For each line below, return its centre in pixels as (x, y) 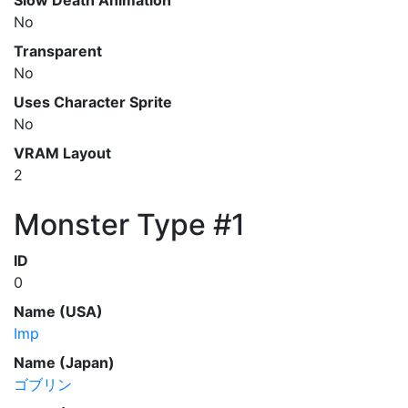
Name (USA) (58, 311)
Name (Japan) (64, 362)
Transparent (58, 51)
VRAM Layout (62, 153)
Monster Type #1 (129, 224)
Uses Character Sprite (93, 102)
